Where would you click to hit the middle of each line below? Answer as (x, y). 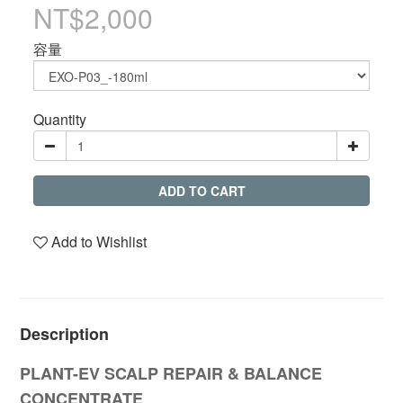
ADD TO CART (201, 191)
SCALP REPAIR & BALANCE (213, 373)
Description (64, 334)
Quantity (60, 119)
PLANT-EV (60, 373)
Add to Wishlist (99, 242)
